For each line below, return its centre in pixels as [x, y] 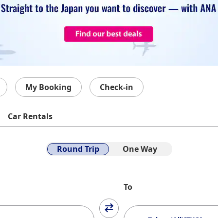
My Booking [48, 87]
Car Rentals [30, 116]
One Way [140, 149]
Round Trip [78, 149]
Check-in [117, 87]
